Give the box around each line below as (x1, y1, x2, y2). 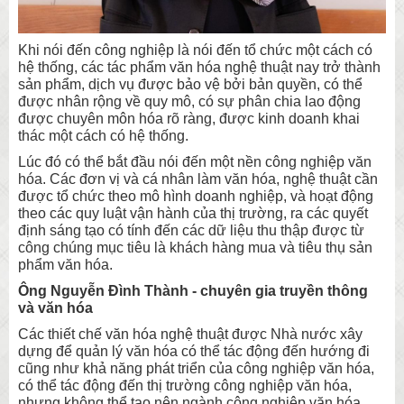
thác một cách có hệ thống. (18, 128, 192, 144)
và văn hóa (18, 300, 93, 317)
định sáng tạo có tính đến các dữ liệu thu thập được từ (18, 223, 364, 239)
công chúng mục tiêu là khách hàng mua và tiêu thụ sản (18, 240, 372, 256)
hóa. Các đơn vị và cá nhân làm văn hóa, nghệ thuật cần (18, 171, 378, 188)
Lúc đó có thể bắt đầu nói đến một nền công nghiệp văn (18, 154, 372, 170)
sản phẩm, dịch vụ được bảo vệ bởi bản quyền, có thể (18, 77, 363, 93)
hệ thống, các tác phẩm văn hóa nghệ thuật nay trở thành (18, 60, 381, 76)
